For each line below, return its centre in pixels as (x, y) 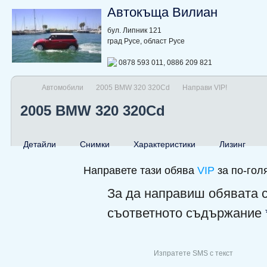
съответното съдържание (186, 213)
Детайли (40, 144)
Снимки (95, 144)
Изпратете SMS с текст (193, 253)
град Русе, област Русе (146, 41)
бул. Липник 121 (134, 30)
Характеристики (164, 144)
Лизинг (232, 144)
